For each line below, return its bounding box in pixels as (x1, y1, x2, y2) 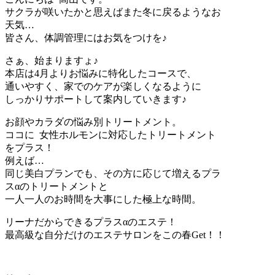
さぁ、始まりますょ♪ (5, 55, 98, 66)
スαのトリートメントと (5, 180, 108, 192)
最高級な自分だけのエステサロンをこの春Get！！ (5, 229, 225, 240)
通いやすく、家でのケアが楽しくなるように (5, 80, 201, 91)
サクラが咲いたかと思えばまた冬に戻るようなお (5, 6, 221, 17)
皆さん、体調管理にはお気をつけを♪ (5, 32, 167, 43)
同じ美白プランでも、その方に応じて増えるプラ (5, 168, 221, 179)
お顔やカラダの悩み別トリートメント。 (5, 116, 182, 127)
